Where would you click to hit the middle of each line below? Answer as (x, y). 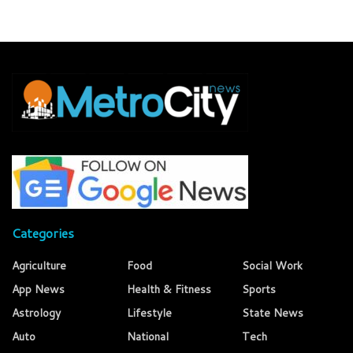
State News (273, 313)
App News (38, 290)
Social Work (272, 266)
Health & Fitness (169, 290)
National (148, 337)
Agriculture (39, 266)
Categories (43, 233)
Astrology (36, 313)
